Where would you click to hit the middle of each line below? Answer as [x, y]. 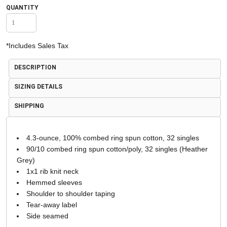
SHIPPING [29, 106]
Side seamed [47, 216]
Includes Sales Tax [38, 46]
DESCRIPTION [35, 68]
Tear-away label [51, 205]
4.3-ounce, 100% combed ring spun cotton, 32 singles [112, 138]
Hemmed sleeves [54, 183]
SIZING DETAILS [38, 87]
